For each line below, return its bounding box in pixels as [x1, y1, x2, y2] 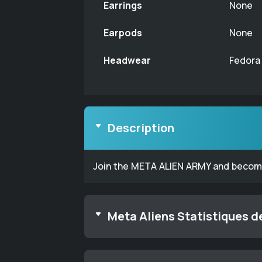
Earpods [104, 26, 142, 39]
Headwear [104, 54, 151, 67]
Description [108, 120, 174, 136]
